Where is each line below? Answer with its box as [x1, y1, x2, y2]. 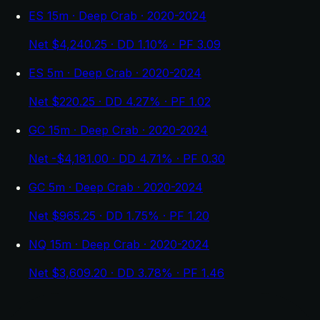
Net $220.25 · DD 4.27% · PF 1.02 [29, 94, 211, 109]
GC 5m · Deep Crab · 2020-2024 [29, 179, 203, 194]
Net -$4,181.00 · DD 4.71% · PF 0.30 [29, 151, 225, 166]
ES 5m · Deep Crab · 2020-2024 [29, 65, 201, 80]
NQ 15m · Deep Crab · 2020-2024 [29, 236, 209, 251]
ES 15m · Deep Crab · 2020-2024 [29, 8, 206, 23]
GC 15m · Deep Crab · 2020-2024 [29, 122, 208, 137]
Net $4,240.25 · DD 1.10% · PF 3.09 [29, 36, 221, 51]
